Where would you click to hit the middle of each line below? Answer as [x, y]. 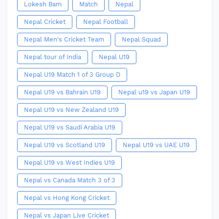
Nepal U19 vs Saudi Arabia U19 [70, 127]
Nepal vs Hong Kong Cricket [67, 198]
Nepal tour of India [53, 57]
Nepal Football [106, 22]
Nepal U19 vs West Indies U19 [69, 163]
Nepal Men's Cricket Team [64, 39]
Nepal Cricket [45, 22]
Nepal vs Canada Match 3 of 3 [70, 180]
